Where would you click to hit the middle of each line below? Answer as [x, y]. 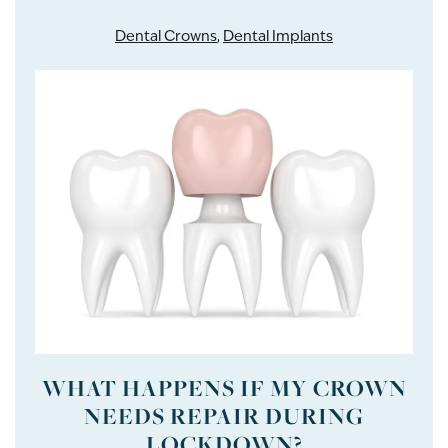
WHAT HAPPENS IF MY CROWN [224, 387]
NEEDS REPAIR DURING [224, 415]
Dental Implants [278, 36]
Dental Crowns [166, 36]
